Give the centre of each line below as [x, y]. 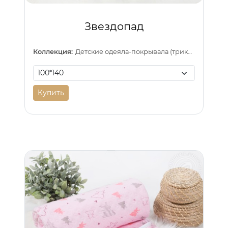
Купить [51, 93]
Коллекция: [53, 51]
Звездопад [114, 26]
